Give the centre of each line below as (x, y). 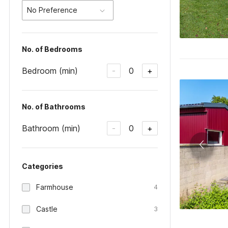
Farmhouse (55, 187)
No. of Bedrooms (52, 49)
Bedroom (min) (50, 70)
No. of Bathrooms (54, 107)
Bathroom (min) (51, 128)
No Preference (52, 10)
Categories (42, 166)
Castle (47, 209)
